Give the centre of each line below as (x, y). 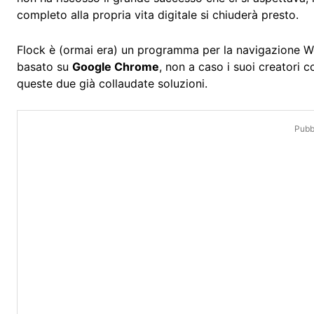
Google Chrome (116, 67)
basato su (45, 67)
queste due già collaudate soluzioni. (112, 84)
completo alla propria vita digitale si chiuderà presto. (158, 15)
